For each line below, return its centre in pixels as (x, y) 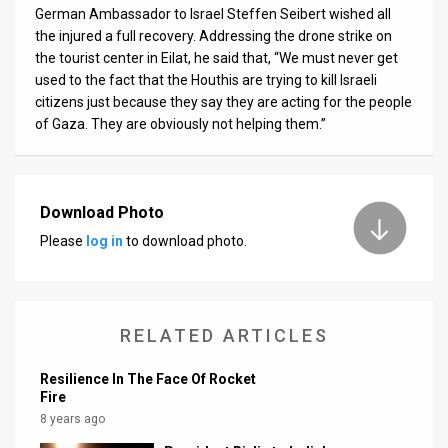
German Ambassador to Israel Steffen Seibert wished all (213, 13)
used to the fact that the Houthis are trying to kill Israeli (206, 79)
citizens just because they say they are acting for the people (223, 101)
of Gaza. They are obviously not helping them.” (180, 123)
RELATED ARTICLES (224, 335)
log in (104, 241)
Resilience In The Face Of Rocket (148, 378)
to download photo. (185, 241)
